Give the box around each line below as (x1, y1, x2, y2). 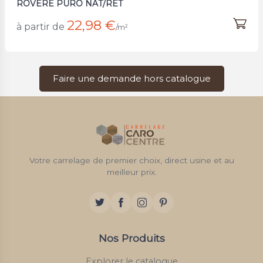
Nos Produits (98, 232, 165, 245)
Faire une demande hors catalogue (52, 72, 211, 84)
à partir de (16, 21, 65, 32)
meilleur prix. (106, 167, 157, 177)
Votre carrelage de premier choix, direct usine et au (29, 156, 234, 166)
